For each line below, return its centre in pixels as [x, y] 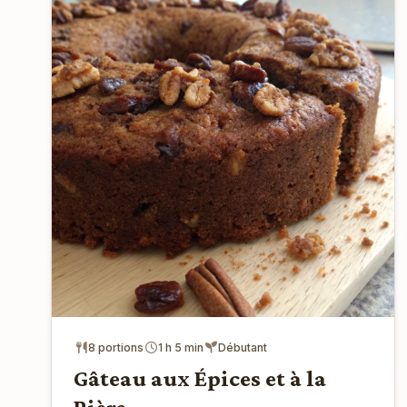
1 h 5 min [181, 347]
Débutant [243, 347]
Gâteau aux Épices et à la [200, 378]
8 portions [116, 347]
